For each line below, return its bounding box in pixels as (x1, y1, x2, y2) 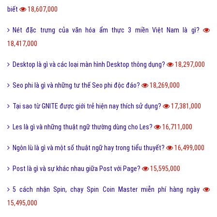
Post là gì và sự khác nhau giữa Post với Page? (13, 165, 142, 173)
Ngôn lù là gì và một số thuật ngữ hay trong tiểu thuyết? (13, 144, 166, 152)
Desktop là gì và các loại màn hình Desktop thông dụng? (13, 61, 167, 69)
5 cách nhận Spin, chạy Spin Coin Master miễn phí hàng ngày (13, 186, 203, 194)
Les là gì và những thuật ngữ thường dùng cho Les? (13, 123, 154, 131)
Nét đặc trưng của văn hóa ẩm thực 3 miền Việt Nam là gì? (13, 26, 203, 34)
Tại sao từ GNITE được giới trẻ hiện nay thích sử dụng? (13, 102, 163, 110)
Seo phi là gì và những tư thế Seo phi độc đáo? (13, 81, 141, 90)
